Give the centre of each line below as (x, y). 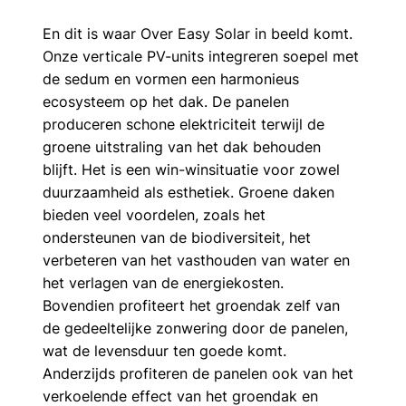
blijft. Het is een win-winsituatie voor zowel (193, 169)
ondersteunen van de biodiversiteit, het (179, 237)
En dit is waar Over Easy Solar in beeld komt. (199, 33)
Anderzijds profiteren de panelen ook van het (200, 373)
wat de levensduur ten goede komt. (166, 350)
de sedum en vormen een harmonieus (173, 78)
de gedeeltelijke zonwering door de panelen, (197, 328)
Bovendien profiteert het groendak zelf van (193, 305)
